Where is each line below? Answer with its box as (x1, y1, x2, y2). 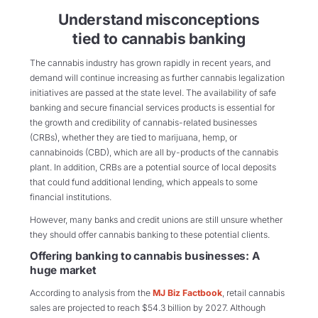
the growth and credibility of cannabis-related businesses (30, 117, 257, 128)
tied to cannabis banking (72, 29, 246, 48)
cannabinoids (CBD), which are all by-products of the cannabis (30, 147, 278, 158)
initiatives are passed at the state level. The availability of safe (30, 87, 276, 99)
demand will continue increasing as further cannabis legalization (30, 72, 285, 84)
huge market (30, 263, 97, 278)
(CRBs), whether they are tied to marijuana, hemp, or (30, 132, 237, 143)
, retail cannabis (222, 287, 285, 298)
